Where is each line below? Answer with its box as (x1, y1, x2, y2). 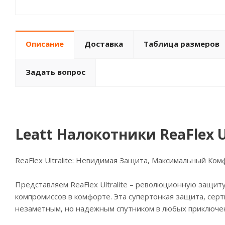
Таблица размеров (144, 39, 219, 49)
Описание (26, 39, 64, 49)
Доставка (84, 39, 123, 49)
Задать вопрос (26, 67, 85, 77)
